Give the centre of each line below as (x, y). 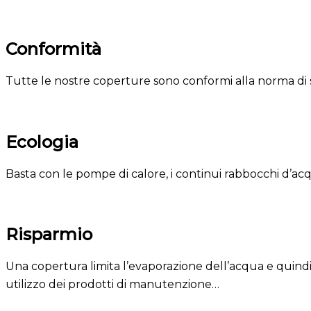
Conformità (53, 49)
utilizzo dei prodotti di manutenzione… (112, 285)
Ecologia (42, 142)
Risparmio (49, 235)
